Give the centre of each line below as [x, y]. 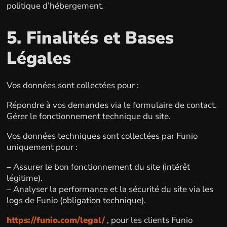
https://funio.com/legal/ [55, 220]
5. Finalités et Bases [90, 38]
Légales [39, 58]
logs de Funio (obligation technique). [76, 200]
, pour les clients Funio [148, 220]
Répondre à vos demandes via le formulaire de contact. [111, 105]
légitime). [24, 178]
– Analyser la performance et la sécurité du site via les [110, 189]
